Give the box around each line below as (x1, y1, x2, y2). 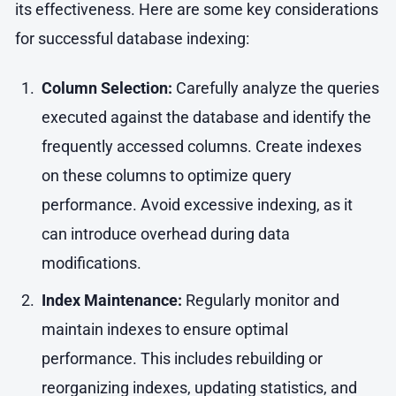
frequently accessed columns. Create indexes (41, 137, 362, 156)
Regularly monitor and (181, 290, 339, 309)
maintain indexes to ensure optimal (41, 319, 288, 339)
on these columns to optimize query (41, 166, 292, 186)
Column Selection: (41, 79, 172, 98)
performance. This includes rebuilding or (41, 348, 323, 368)
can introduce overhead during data (41, 225, 290, 244)
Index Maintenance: (41, 290, 182, 309)
